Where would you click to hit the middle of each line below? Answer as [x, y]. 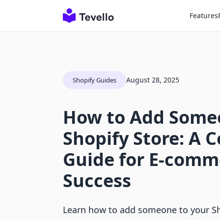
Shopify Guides [95, 80]
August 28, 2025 [153, 80]
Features [204, 15]
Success [97, 180]
